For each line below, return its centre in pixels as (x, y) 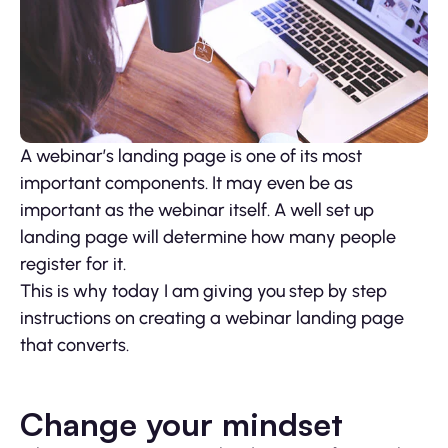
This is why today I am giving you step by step (203, 291)
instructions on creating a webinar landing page (212, 318)
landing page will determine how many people (208, 237)
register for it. (73, 264)
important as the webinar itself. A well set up (197, 210)
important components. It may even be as (186, 183)
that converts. (74, 345)
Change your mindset (181, 424)
